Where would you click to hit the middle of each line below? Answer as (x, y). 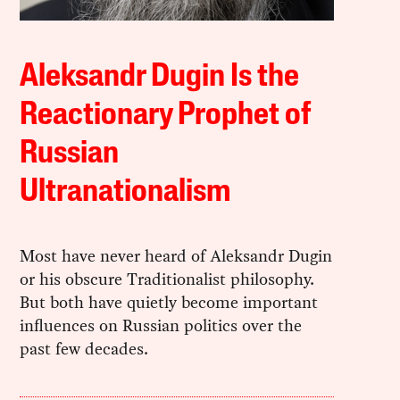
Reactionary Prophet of (165, 116)
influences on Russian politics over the (161, 325)
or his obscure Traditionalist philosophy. (167, 279)
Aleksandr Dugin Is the (160, 77)
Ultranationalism (125, 192)
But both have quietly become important (169, 302)
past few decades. (84, 348)
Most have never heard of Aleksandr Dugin (176, 255)
